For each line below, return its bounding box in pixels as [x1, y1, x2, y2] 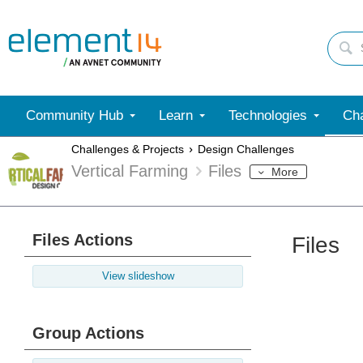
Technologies [228, 108, 307, 123]
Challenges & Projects [71, 143, 184, 156]
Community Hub [26, 108, 123, 123]
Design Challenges [197, 143, 294, 156]
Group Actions [32, 324, 144, 342]
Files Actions [32, 231, 133, 249]
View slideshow [101, 271, 174, 282]
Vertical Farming [71, 162, 188, 181]
